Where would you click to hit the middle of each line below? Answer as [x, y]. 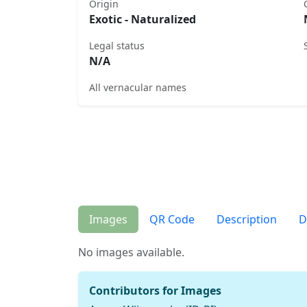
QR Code [172, 220]
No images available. [131, 253]
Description [247, 220]
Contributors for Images [155, 291]
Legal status [117, 45]
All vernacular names [138, 87]
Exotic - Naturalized [143, 19]
